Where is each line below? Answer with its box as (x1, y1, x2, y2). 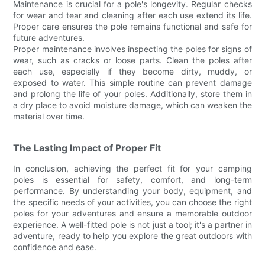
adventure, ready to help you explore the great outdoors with (13, 230, 252, 241)
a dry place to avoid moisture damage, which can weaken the (13, 99, 252, 110)
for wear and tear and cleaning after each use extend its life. (13, 9, 252, 20)
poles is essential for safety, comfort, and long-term (13, 174, 252, 185)
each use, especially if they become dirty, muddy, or (13, 66, 252, 76)
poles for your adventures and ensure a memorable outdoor (13, 208, 252, 218)
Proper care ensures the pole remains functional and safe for (13, 21, 252, 31)
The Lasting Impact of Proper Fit (13, 141, 161, 154)
